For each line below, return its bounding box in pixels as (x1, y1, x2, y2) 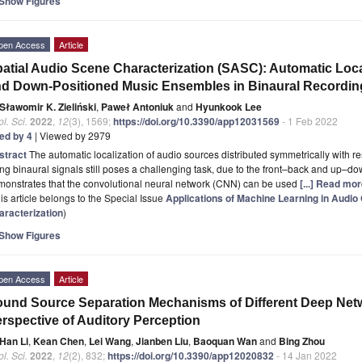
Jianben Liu (136, 333, 188, 348)
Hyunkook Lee (196, 99, 262, 114)
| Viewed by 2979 (32, 128, 111, 142)
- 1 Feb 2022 (280, 113, 338, 128)
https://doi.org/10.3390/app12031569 (113, 113, 280, 128)
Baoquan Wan (193, 333, 257, 348)
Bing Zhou (279, 333, 325, 348)
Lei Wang (89, 333, 131, 348)
